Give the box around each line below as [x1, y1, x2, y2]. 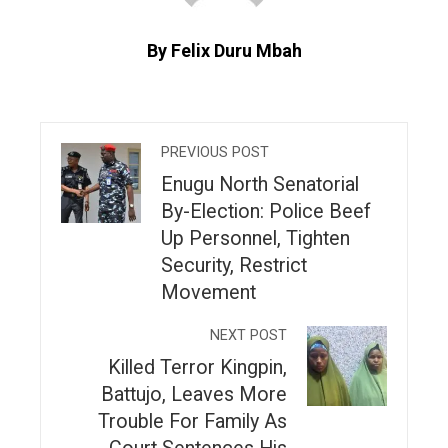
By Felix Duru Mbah [146, 39, 302, 61]
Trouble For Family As [98, 409, 287, 433]
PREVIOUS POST [161, 143, 269, 161]
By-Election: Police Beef [161, 199, 371, 223]
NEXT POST [210, 326, 287, 344]
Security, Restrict [161, 253, 307, 277]
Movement [161, 280, 256, 304]
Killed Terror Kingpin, [108, 355, 287, 379]
